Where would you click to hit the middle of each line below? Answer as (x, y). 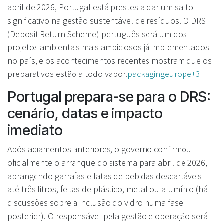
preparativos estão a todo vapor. (67, 74)
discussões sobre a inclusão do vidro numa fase (95, 202)
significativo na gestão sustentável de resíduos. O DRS (107, 20)
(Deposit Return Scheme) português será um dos (97, 34)
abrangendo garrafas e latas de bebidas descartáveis (105, 176)
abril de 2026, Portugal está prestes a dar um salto (100, 7)
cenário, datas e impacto (85, 113)
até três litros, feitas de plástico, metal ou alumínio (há (108, 189)
